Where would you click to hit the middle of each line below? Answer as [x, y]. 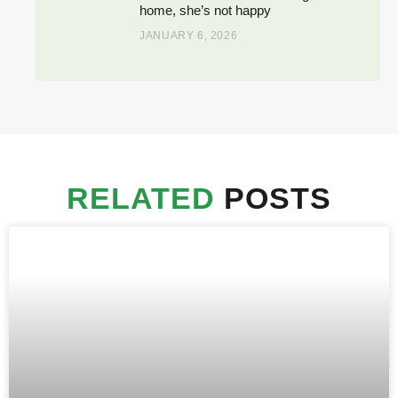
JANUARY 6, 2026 [189, 35]
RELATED [141, 198]
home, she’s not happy [206, 10]
